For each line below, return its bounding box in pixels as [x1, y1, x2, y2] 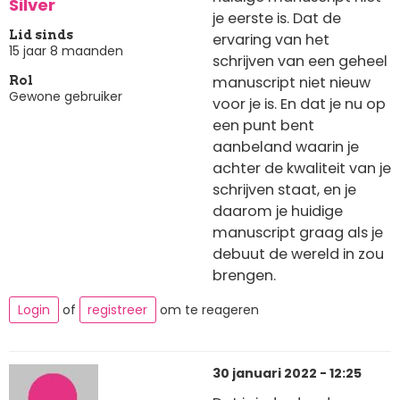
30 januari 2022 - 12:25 [212, 364, 362, 383]
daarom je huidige [212, 201, 343, 222]
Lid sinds [9, 27, 73, 42]
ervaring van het [212, 29, 329, 51]
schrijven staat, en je [212, 179, 356, 201]
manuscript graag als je [212, 222, 383, 244]
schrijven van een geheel [212, 51, 387, 72]
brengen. [212, 265, 276, 287]
